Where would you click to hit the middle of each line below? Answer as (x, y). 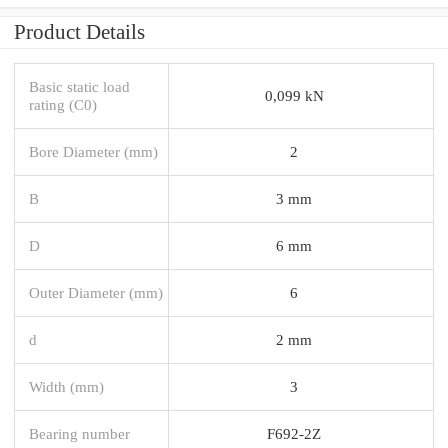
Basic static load (79, 86)
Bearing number (79, 433)
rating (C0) (63, 104)
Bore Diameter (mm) (93, 151)
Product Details (79, 31)
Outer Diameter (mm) (96, 292)
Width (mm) (66, 386)
